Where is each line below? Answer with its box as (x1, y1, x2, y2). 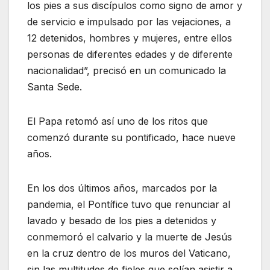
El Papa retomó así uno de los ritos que (27, 115, 208, 127)
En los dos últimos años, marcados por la (27, 181, 217, 194)
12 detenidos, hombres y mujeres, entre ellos (27, 31, 232, 44)
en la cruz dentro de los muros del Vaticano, (27, 246, 231, 259)
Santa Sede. (27, 80, 82, 93)
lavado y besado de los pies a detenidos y (27, 214, 216, 227)
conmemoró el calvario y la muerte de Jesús (27, 230, 232, 243)
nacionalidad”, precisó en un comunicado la (27, 64, 226, 77)
